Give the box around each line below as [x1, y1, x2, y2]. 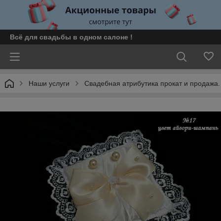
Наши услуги [29, 79, 70, 87]
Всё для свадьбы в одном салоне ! [10, 33, 133, 41]
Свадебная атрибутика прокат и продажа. [84, 79, 220, 87]
